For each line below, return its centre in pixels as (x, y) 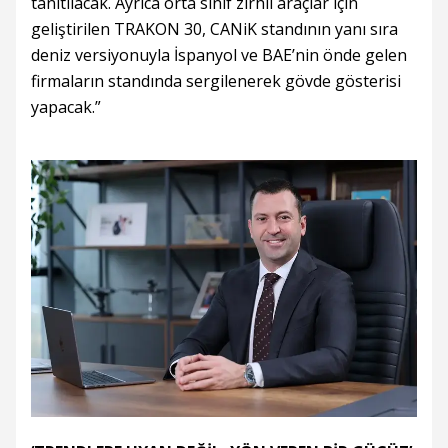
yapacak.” (66, 107)
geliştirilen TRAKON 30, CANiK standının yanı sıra (214, 29)
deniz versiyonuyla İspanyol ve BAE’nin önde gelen (219, 55)
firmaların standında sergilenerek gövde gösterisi (216, 81)
